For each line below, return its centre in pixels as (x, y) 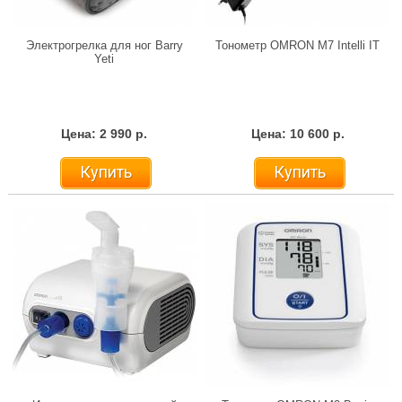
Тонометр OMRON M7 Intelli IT (297, 46)
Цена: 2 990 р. (105, 134)
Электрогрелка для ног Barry (104, 46)
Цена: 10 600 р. (297, 134)
